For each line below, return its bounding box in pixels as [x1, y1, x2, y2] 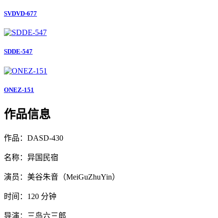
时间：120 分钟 [4, 192, 56, 200]
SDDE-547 [4, 48, 33, 55]
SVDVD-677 [4, 10, 37, 18]
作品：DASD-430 [4, 133, 63, 142]
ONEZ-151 [4, 86, 34, 93]
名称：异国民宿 [4, 153, 58, 162]
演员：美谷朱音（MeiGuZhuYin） [4, 172, 120, 181]
